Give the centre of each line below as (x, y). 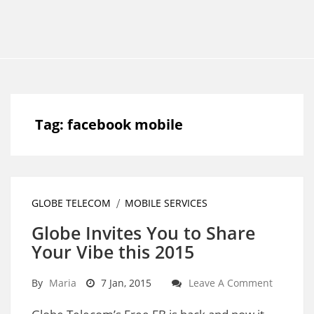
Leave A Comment (231, 283)
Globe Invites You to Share (143, 233)
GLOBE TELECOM (71, 203)
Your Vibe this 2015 (113, 252)
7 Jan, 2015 (125, 283)
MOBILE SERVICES (166, 203)
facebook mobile (125, 124)
